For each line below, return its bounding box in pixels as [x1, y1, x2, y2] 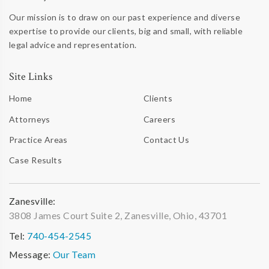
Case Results [9, 155, 62, 166]
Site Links [9, 70, 52, 84]
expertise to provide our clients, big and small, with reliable [9, 26, 243, 37]
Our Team [52, 249, 96, 261]
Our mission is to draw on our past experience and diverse [9, 12, 240, 23]
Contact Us [144, 134, 190, 145]
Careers [144, 113, 175, 124]
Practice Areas [9, 134, 68, 145]
